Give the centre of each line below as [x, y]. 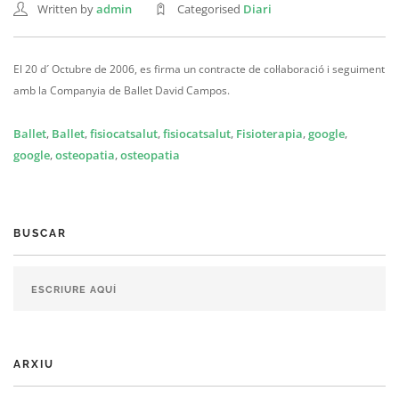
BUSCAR [40, 233]
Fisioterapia [269, 134]
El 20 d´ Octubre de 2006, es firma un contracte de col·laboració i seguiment [199, 69]
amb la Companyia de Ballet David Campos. [122, 90]
